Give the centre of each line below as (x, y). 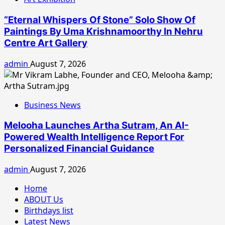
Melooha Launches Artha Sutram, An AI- (96, 126)
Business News (52, 105)
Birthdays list (49, 211)
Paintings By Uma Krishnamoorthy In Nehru (103, 31)
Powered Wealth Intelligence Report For (94, 137)
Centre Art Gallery (46, 43)
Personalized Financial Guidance (79, 149)
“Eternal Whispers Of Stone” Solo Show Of (100, 20)
